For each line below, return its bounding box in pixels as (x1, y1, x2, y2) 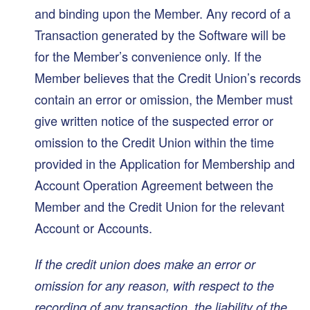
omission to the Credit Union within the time (35, 133, 274, 152)
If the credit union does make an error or (35, 255, 255, 273)
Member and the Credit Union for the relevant (35, 197, 284, 216)
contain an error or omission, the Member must (35, 90, 293, 109)
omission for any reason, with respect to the (35, 276, 274, 294)
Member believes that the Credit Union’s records (35, 69, 301, 87)
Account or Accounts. (35, 219, 152, 237)
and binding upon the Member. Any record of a (35, 4, 291, 23)
